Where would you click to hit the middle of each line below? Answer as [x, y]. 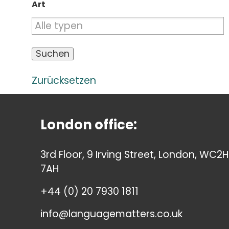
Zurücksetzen [64, 80]
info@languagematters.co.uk [111, 214]
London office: [89, 124]
